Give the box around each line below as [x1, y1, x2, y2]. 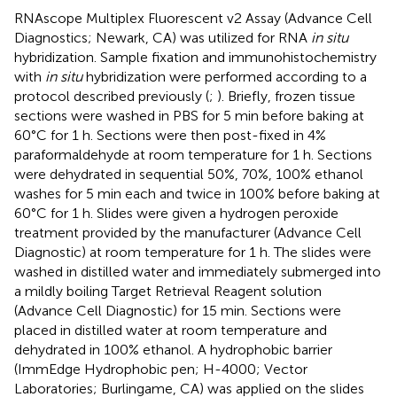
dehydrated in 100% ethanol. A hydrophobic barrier [14, 340, 332, 358]
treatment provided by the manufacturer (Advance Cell [14, 223, 362, 241]
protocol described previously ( [14, 87, 209, 105]
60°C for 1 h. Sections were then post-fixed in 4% [14, 126, 326, 144]
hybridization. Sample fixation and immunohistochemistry [14, 48, 377, 66]
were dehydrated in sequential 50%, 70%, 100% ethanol [14, 165, 363, 183]
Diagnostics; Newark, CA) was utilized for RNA [14, 28, 311, 46]
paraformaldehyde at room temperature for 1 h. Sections [14, 145, 372, 163]
